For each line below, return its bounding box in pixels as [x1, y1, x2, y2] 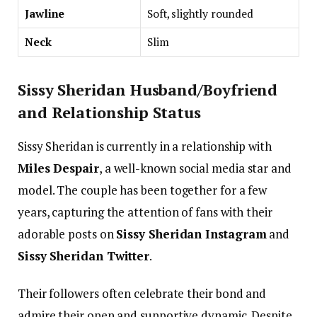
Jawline [25, 6, 65, 21]
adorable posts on [18, 226, 117, 243]
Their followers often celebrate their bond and [18, 285, 267, 302]
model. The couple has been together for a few [18, 182, 267, 199]
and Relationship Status [18, 101, 202, 122]
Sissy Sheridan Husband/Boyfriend [18, 79, 278, 100]
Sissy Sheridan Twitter [18, 248, 150, 265]
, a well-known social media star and [98, 160, 292, 177]
